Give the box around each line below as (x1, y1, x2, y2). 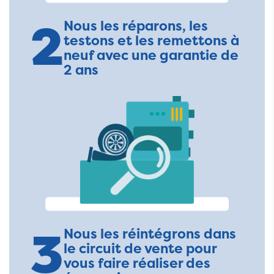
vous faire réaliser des (64, 254, 210, 273)
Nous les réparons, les (64, 17, 208, 35)
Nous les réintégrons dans (64, 225, 236, 243)
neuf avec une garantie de (64, 46, 239, 64)
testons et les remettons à (64, 31, 239, 50)
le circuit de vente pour (64, 240, 217, 258)
